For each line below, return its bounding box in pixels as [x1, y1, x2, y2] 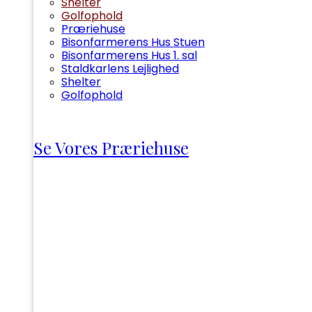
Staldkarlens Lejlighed [61, 60, 179, 77]
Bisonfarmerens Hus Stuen [61, 33, 205, 50]
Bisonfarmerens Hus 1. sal [61, 47, 197, 63]
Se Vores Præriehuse [33, 136, 189, 159]
